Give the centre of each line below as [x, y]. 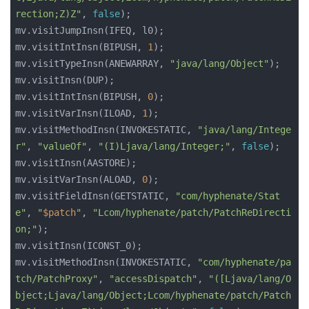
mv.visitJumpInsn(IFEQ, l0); [90, 30]
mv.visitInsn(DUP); [65, 80]
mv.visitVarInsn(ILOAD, [79, 113]
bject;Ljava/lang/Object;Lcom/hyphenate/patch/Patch [153, 295]
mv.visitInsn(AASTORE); [76, 162]
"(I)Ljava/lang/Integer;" [164, 146]
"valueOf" [62, 146]
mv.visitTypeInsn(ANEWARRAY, [92, 63]
